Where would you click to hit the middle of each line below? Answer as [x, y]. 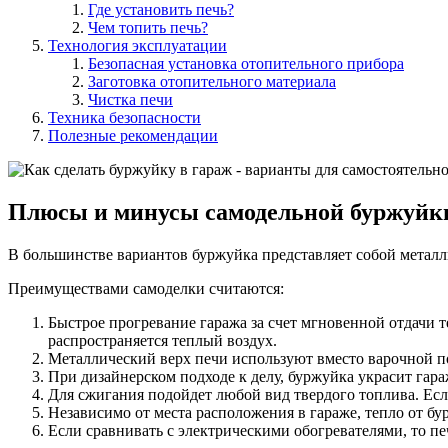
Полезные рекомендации [133, 135]
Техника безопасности [124, 117]
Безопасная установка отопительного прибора [246, 63]
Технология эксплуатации [137, 45]
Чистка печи [130, 99]
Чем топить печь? [148, 27]
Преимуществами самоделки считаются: [146, 288]
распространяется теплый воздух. [162, 340]
